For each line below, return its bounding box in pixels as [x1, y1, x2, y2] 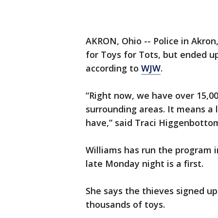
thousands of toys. [86, 199, 165, 210]
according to [86, 62, 141, 74]
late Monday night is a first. [86, 158, 203, 169]
